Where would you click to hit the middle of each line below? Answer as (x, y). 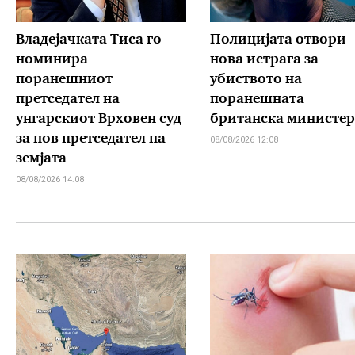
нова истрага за (264, 60)
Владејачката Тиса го (89, 40)
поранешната (257, 100)
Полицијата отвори (278, 40)
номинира (52, 60)
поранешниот (64, 80)
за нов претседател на (91, 139)
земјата (41, 159)
